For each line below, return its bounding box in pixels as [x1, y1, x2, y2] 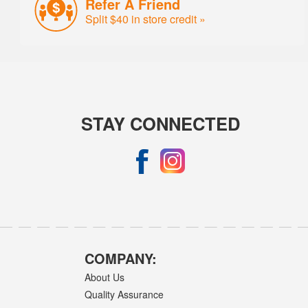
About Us [85, 269, 125, 284]
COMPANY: [85, 248, 157, 269]
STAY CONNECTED [81, 110, 241, 136]
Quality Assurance [85, 287, 164, 301]
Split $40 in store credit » [85, 10, 206, 27]
